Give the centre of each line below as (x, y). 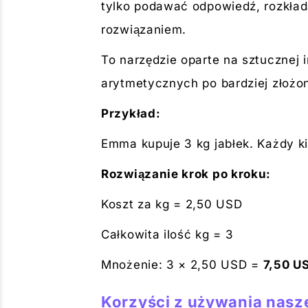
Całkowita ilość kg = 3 (167, 234)
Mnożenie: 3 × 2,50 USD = (182, 265)
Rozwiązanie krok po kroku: (186, 174)
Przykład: (131, 113)
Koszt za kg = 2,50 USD (172, 204)
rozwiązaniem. (144, 30)
